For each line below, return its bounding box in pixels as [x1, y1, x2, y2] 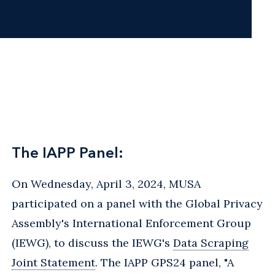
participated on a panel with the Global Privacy [12, 196, 263, 211]
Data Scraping [173, 235, 249, 250]
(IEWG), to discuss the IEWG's [12, 235, 173, 250]
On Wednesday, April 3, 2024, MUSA [12, 176, 201, 191]
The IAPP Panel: [12, 143, 123, 161]
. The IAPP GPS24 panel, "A [95, 255, 234, 269]
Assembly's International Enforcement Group [12, 215, 251, 230]
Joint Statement [12, 255, 95, 269]
